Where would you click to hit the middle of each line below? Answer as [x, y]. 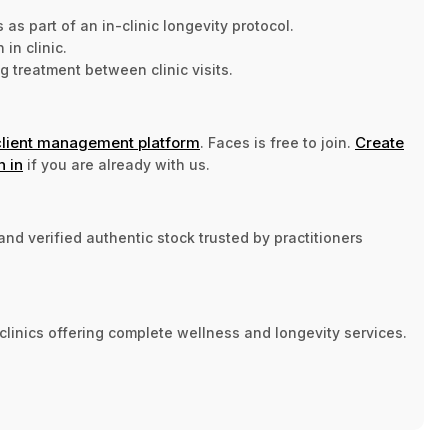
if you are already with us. [116, 164]
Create [379, 142]
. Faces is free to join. [277, 142]
